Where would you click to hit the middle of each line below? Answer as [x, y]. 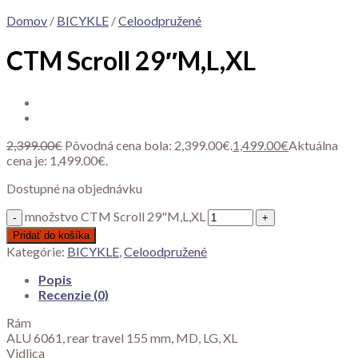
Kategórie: [37, 251]
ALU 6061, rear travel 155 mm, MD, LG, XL [122, 337]
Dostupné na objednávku [74, 188]
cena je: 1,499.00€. [57, 160]
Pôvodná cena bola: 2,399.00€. [149, 145]
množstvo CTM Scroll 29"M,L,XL [115, 216]
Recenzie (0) [74, 294]
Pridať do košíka [51, 235]
